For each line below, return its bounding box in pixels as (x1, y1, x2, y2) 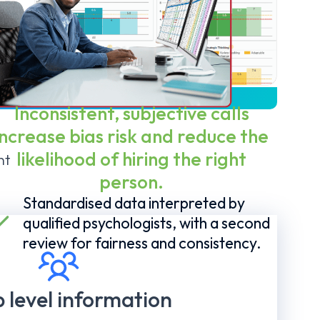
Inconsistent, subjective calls (14, 101, 249, 125)
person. (99, 169, 164, 194)
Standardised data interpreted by (22, 192, 245, 213)
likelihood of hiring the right (16, 146, 246, 171)
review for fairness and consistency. (22, 232, 261, 253)
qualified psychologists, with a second (22, 212, 270, 233)
